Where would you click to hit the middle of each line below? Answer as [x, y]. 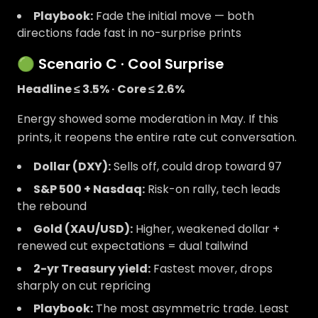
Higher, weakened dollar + [206, 229]
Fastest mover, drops [212, 269]
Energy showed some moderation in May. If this [148, 119]
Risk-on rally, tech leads [213, 189]
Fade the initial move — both [174, 16]
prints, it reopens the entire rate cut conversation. [157, 137]
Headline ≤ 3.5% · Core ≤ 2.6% [101, 89]
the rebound [52, 206]
